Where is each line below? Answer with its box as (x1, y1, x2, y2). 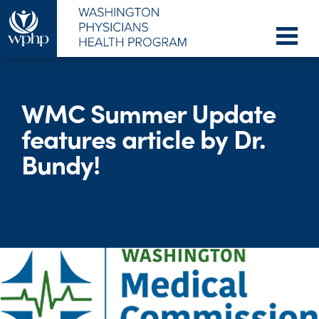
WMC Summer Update (21, 94, 276, 131)
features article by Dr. (21, 120, 266, 157)
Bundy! (21, 145, 100, 182)
